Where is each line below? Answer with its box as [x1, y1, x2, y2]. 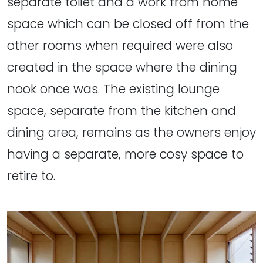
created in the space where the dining [7, 58, 237, 76]
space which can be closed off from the [7, 15, 249, 32]
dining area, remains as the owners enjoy [7, 123, 256, 141]
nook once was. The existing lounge [7, 80, 220, 97]
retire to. [7, 167, 55, 184]
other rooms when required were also [7, 36, 233, 54]
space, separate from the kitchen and [7, 102, 236, 119]
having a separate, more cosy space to [7, 145, 244, 163]
